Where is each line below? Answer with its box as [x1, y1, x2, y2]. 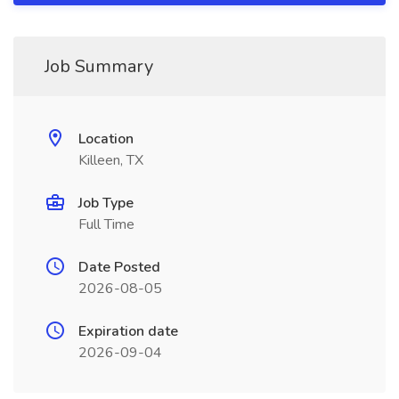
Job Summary [45, 54, 153, 78]
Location [78, 129, 134, 149]
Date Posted [78, 257, 160, 277]
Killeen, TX [78, 151, 143, 170]
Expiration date [78, 322, 178, 341]
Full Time [78, 215, 134, 234]
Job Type [78, 193, 134, 213]
